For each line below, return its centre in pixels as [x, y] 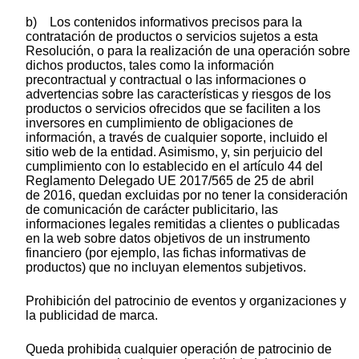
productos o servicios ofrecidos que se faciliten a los [173, 108]
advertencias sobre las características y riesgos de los [178, 94]
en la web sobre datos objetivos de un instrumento [168, 238]
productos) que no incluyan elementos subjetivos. [166, 267]
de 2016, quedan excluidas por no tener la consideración [187, 195]
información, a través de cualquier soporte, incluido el [177, 137]
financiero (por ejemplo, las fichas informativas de [166, 252]
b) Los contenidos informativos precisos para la [164, 22]
